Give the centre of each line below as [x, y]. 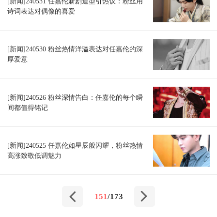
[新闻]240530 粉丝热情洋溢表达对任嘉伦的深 [75, 49]
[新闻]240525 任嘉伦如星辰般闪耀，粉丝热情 [75, 145]
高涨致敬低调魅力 [34, 155]
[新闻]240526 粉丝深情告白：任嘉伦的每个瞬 [75, 97]
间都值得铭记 [27, 107]
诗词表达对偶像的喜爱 [41, 11]
